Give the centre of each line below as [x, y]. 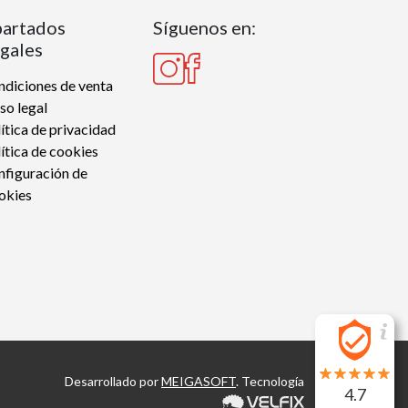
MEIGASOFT [199, 381]
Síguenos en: [204, 27]
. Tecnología [270, 381]
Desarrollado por [113, 381]
